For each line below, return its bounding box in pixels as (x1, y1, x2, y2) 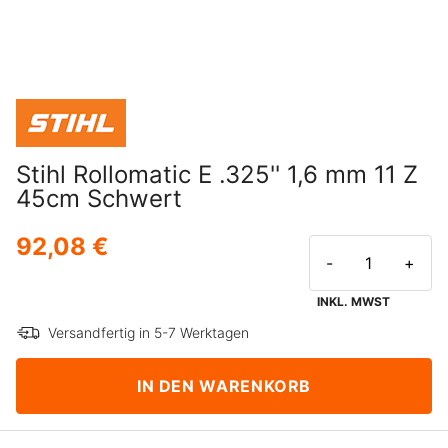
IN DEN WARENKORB (136, 375, 312, 396)
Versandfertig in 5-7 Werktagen (48, 324, 249, 342)
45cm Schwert (16, 184, 182, 214)
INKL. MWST (317, 294, 390, 310)
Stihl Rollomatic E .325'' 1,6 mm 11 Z (16, 160, 418, 190)
